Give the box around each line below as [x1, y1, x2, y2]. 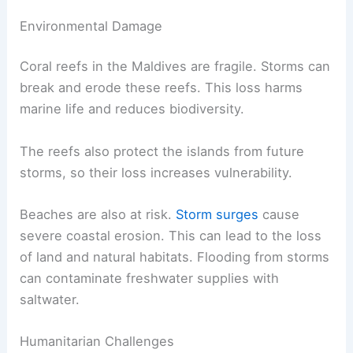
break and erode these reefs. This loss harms [20, 80, 303, 96]
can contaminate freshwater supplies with [20, 269, 280, 286]
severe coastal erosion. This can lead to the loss [20, 227, 322, 243]
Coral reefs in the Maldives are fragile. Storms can [20, 58, 331, 75]
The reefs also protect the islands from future [20, 143, 305, 159]
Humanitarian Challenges [20, 333, 175, 350]
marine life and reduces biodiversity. [20, 101, 245, 117]
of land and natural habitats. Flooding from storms [20, 248, 330, 265]
